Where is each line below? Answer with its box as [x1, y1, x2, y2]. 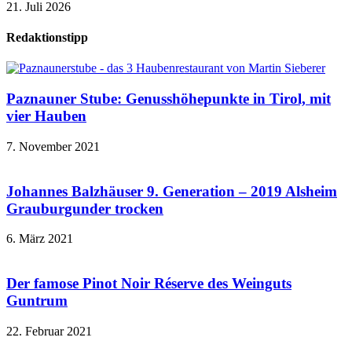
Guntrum [6, 292, 68, 310]
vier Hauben [6, 108, 86, 125]
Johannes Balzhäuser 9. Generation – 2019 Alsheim [6, 182, 337, 200]
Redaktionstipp [6, 31, 88, 45]
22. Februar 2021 [6, 324, 92, 338]
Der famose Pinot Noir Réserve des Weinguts [6, 275, 291, 292]
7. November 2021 [6, 139, 100, 153]
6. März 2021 [6, 232, 73, 246]
